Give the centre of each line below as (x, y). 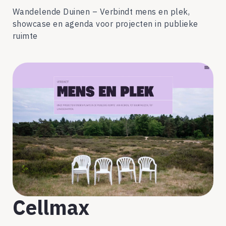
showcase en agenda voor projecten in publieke (105, 23)
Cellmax (51, 208)
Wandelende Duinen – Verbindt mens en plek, (101, 11)
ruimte (25, 36)
